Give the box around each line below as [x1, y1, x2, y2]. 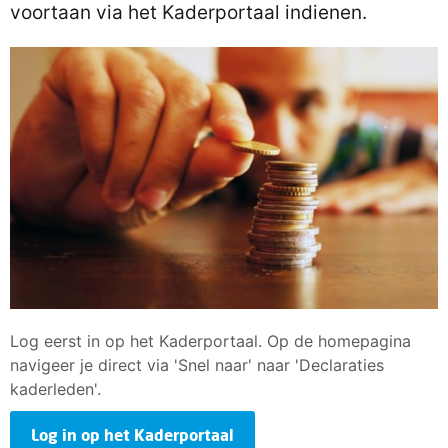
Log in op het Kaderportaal [31, 425, 234, 445]
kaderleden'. [10, 379, 101, 400]
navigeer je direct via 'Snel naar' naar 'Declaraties [10, 355, 384, 376]
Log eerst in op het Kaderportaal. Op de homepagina [10, 331, 411, 352]
